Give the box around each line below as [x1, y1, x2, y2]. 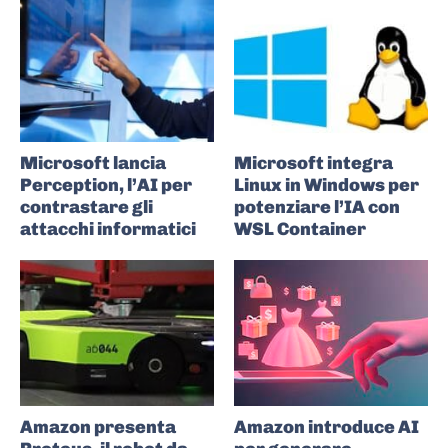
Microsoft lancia [20, 152, 166, 175]
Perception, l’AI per [20, 174, 192, 197]
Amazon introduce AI [234, 415, 419, 438]
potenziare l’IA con [234, 196, 400, 219]
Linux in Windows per [234, 174, 419, 197]
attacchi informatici [20, 218, 196, 241]
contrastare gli [20, 196, 153, 219]
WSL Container [234, 218, 366, 241]
